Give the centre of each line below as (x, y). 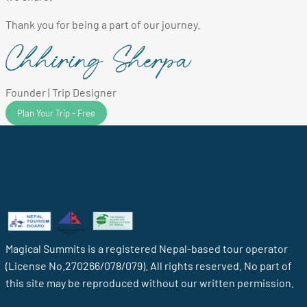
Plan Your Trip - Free (56, 113)
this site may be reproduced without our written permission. (150, 283)
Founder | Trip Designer (61, 93)
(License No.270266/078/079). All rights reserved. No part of (149, 266)
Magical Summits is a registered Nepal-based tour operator (147, 249)
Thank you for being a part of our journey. (103, 25)
